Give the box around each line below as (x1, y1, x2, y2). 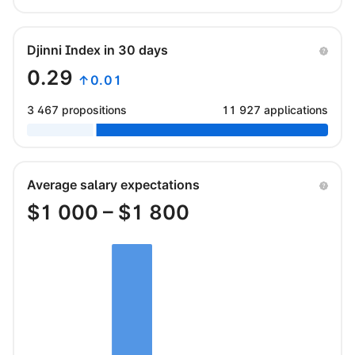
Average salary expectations (27, 176, 200, 193)
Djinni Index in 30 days (27, 41, 168, 58)
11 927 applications (222, 102, 328, 116)
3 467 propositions (27, 102, 127, 116)
